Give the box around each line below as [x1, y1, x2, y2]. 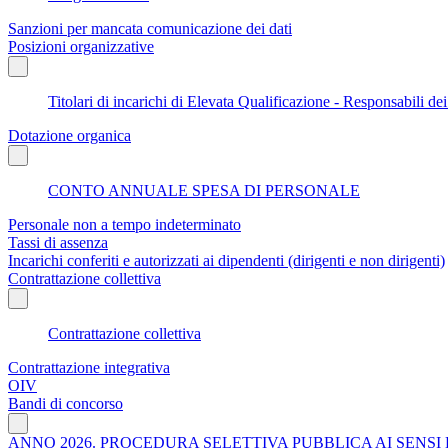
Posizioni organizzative [8, 37, 154, 55]
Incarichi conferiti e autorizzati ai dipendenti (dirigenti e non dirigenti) [8, 251, 445, 269]
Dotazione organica [8, 126, 131, 144]
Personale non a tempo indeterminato [8, 215, 241, 233]
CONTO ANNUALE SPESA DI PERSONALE [48, 181, 360, 199]
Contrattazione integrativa [8, 358, 170, 376]
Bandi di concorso [8, 394, 123, 412]
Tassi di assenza [8, 233, 108, 251]
